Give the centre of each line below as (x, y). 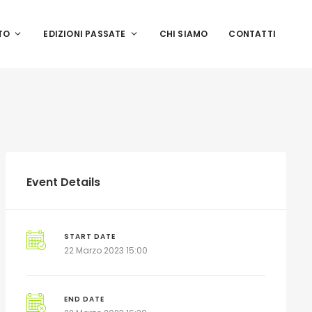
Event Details (63, 182)
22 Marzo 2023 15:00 (106, 250)
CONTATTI (252, 33)
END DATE (85, 299)
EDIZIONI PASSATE (85, 33)
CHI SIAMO (184, 33)
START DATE (90, 236)
